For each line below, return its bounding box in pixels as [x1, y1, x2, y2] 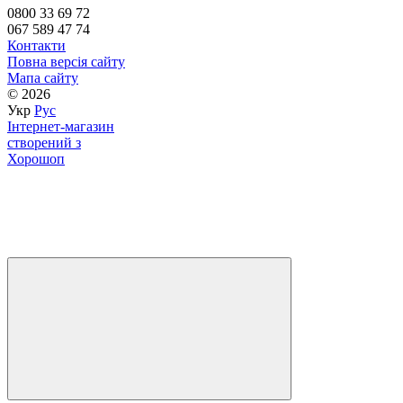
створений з [7, 134, 81, 150]
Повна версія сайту [7, 53, 125, 69]
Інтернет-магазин [7, 118, 114, 134]
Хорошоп [7, 150, 65, 166]
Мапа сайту [7, 69, 78, 85]
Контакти [7, 37, 66, 53]
